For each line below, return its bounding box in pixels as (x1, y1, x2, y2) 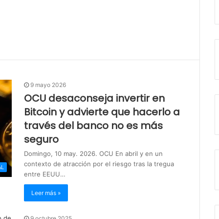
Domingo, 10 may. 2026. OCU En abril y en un (24, 149, 163, 157)
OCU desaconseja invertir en (24, 91, 165, 105)
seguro (24, 132, 59, 146)
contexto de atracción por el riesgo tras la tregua (24, 159, 174, 168)
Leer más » (31, 189, 61, 197)
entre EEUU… (24, 170, 66, 178)
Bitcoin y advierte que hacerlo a (24, 105, 180, 119)
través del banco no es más (24, 118, 163, 132)
